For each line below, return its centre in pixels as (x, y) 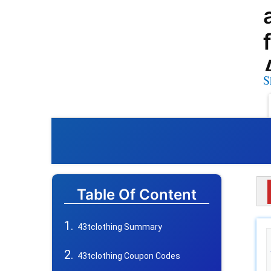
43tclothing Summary (120, 227)
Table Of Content (136, 195)
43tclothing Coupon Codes (129, 256)
